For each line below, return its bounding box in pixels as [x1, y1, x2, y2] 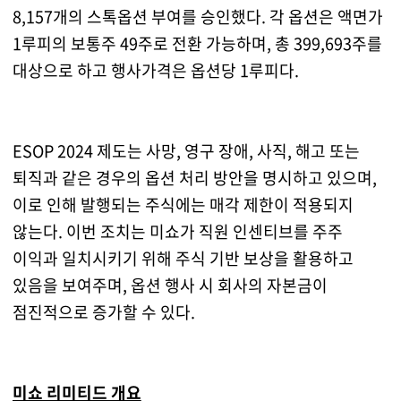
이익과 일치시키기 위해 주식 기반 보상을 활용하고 [12, 246, 354, 271]
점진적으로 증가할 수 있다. [12, 300, 195, 325]
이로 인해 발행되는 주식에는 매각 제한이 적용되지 [12, 192, 354, 218]
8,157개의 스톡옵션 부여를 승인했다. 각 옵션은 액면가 [12, 4, 383, 30]
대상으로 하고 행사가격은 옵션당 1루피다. [12, 58, 299, 83]
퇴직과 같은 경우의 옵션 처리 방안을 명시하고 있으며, [12, 166, 377, 191]
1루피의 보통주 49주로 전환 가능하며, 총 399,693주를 [12, 31, 382, 56]
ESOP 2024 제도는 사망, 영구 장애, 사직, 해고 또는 [12, 139, 360, 164]
